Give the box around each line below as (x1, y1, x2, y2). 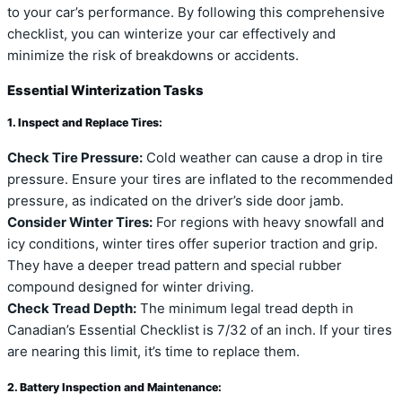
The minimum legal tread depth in (136, 300, 354, 317)
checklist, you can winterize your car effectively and (7, 25, 336, 42)
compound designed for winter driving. (7, 278, 254, 295)
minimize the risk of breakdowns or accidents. (7, 47, 299, 64)
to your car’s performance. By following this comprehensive (7, 4, 385, 21)
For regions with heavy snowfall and (153, 214, 384, 231)
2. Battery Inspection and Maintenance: (7, 380, 222, 394)
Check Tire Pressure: (7, 149, 143, 166)
